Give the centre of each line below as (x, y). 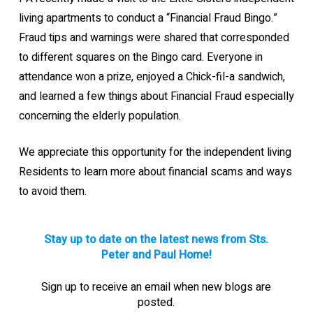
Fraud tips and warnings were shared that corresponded (154, 38)
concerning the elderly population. (100, 116)
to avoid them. (54, 192)
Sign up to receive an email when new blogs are (156, 287)
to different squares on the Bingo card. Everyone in (140, 58)
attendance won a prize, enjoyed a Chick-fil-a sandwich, (152, 77)
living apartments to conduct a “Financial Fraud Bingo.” (148, 19)
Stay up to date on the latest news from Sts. (156, 240)
